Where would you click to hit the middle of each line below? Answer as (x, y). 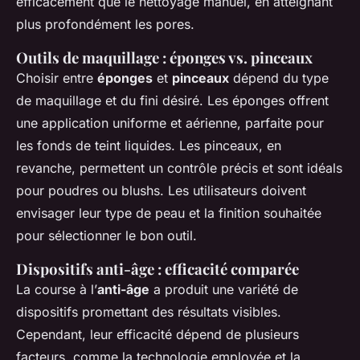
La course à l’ (57, 289)
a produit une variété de (224, 289)
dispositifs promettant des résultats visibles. (149, 311)
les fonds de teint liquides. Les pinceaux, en (149, 145)
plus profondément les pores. (105, 24)
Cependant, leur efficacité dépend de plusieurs (157, 334)
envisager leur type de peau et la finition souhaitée (169, 213)
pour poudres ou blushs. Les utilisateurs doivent (161, 190)
